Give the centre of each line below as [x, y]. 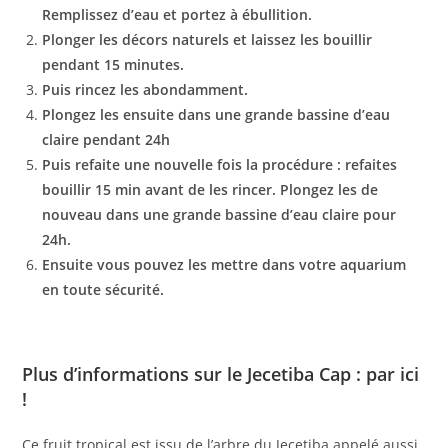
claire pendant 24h [106, 139]
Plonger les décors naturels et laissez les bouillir [207, 39]
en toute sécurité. [103, 289]
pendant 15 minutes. [113, 64]
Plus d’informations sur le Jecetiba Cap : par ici [221, 373]
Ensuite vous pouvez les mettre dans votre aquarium [224, 264]
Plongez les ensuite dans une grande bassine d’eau [216, 114]
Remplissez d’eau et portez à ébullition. [177, 14]
